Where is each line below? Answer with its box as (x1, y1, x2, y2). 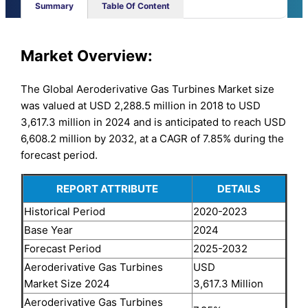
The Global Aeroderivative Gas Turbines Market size (21, 82, 275, 96)
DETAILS (217, 181, 261, 195)
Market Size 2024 (23, 276, 110, 290)
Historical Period (23, 204, 105, 218)
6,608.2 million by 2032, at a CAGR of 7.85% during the (21, 131, 285, 145)
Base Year (23, 223, 73, 236)
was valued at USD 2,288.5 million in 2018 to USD (21, 98, 261, 112)
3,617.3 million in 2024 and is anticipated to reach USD (21, 115, 287, 129)
